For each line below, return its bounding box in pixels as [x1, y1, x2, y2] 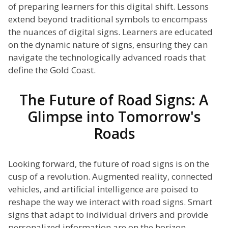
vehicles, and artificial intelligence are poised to [8, 183, 198, 195]
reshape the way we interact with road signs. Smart [8, 196, 212, 208]
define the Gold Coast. [8, 64, 96, 76]
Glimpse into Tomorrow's [27, 107, 201, 127]
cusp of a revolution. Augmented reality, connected [8, 170, 213, 183]
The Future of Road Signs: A [19, 90, 209, 110]
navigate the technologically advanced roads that [8, 51, 206, 64]
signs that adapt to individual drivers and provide [8, 209, 208, 221]
